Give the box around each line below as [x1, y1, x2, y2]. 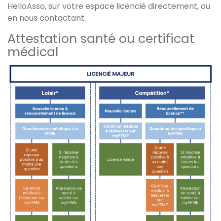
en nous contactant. [7, 12, 86, 24]
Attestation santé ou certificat [7, 30, 194, 48]
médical [7, 43, 58, 61]
